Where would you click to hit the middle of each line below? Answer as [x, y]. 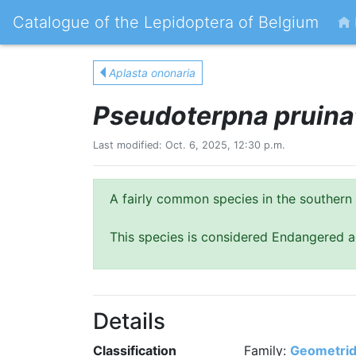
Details [129, 321]
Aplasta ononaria [152, 73]
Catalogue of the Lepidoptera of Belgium [166, 22]
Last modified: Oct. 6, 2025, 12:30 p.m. [189, 145]
